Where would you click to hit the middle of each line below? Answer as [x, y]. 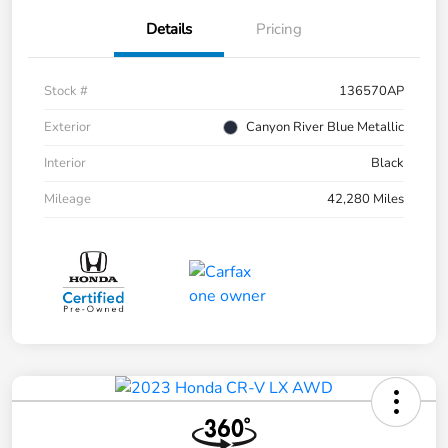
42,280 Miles [365, 199]
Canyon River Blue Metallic [325, 127]
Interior [65, 163]
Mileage [67, 199]
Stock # [66, 91]
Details [169, 29]
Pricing [279, 29]
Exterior [67, 127]
